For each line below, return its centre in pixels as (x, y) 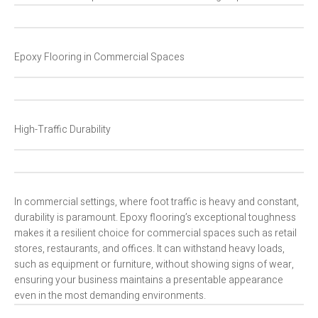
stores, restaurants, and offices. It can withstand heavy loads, (149, 249)
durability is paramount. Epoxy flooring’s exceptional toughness (155, 218)
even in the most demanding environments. (110, 296)
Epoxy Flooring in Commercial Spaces (99, 57)
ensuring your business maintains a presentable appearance (149, 280)
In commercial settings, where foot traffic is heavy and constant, (157, 202)
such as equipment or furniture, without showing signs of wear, (154, 265)
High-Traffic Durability (62, 130)
